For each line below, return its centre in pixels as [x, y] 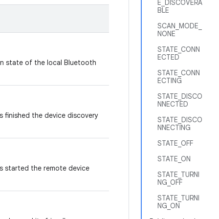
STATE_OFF [175, 143]
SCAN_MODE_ [180, 26]
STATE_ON [174, 159]
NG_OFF [170, 182]
